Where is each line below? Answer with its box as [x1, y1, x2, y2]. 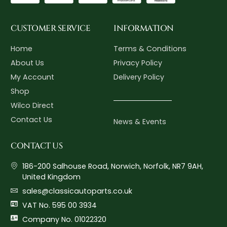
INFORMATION [113, 22, 174, 34]
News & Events [113, 116, 166, 127]
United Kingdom [22, 172, 81, 182]
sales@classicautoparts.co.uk [22, 186, 132, 196]
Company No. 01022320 [22, 214, 106, 224]
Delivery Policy [113, 71, 164, 82]
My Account [11, 71, 55, 82]
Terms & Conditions [113, 43, 186, 54]
